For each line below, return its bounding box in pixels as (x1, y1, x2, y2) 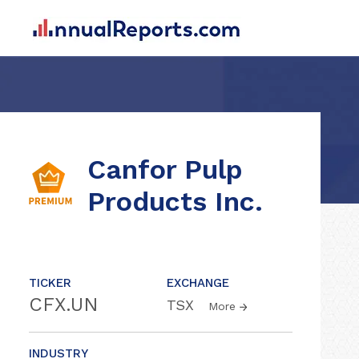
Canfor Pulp (87, 153, 243, 185)
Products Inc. (87, 185, 263, 217)
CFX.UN (29, 293, 99, 316)
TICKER (29, 276, 71, 290)
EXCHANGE (167, 276, 229, 290)
